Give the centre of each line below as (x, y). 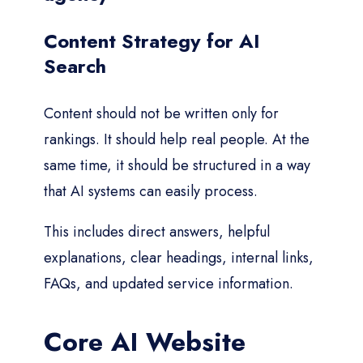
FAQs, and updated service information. (169, 283)
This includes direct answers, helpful (157, 231)
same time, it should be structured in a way (177, 165)
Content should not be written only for (161, 113)
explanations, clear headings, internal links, (179, 257)
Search (75, 66)
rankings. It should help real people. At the (177, 139)
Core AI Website (145, 342)
